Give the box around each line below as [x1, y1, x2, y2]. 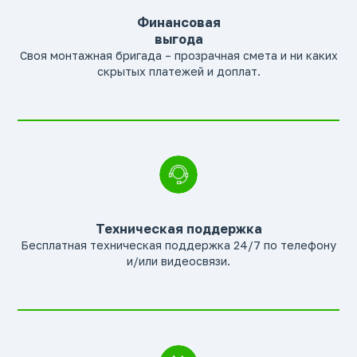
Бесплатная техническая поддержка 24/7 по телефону [21, 237, 336, 252]
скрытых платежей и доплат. [96, 64, 261, 78]
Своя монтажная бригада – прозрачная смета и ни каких [19, 48, 338, 62]
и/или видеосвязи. [127, 253, 230, 268]
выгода [154, 30, 203, 47]
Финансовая [136, 14, 221, 30]
